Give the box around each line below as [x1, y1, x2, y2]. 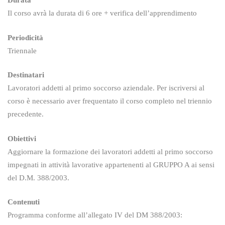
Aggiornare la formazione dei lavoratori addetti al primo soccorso [8, 147, 213, 156]
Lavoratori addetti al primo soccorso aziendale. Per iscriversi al [8, 84, 204, 92]
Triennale [8, 46, 37, 55]
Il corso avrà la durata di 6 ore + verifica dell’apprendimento [8, 9, 197, 17]
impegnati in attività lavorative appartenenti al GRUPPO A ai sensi [8, 160, 214, 169]
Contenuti [8, 198, 40, 206]
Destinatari [8, 71, 44, 79]
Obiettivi [8, 134, 36, 143]
